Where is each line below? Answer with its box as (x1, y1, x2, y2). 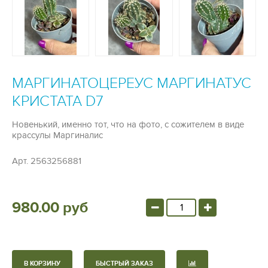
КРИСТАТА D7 (12, 92, 103, 111)
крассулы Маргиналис (12, 130, 105, 141)
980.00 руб (12, 199, 88, 218)
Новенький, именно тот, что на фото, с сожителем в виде (12, 119, 244, 130)
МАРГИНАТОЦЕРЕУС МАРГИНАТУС (12, 74, 251, 93)
